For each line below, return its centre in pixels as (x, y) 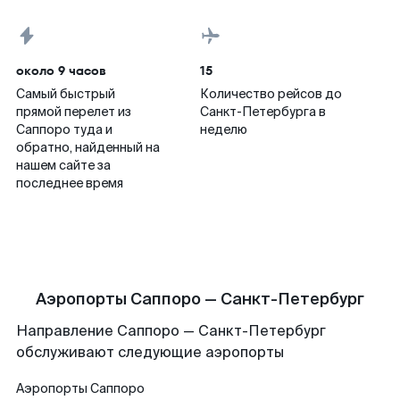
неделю (224, 129)
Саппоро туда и (64, 129)
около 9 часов (61, 71)
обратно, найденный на (88, 147)
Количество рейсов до (271, 94)
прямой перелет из (74, 112)
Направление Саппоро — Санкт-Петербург (171, 331)
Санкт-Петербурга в (263, 112)
